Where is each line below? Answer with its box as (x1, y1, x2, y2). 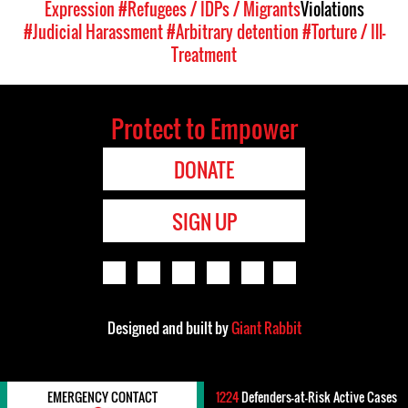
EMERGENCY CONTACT (46, 387, 158, 406)
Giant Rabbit (230, 317, 301, 339)
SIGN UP (171, 207, 237, 236)
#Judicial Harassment (23, 20, 163, 44)
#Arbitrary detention (166, 20, 299, 44)
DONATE (174, 155, 234, 184)
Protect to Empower (110, 110, 298, 147)
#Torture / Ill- (301, 20, 385, 44)
